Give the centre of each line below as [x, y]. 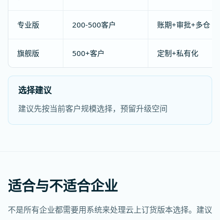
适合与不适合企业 [63, 186]
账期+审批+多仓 [184, 25]
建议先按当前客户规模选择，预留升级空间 [93, 109]
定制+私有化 [178, 53]
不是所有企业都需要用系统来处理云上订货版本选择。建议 [110, 210]
